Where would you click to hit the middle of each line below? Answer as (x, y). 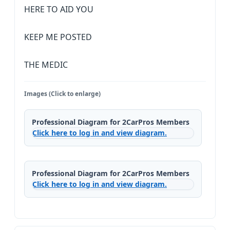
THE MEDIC (46, 65)
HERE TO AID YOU (59, 9)
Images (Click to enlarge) (62, 94)
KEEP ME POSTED (58, 37)
